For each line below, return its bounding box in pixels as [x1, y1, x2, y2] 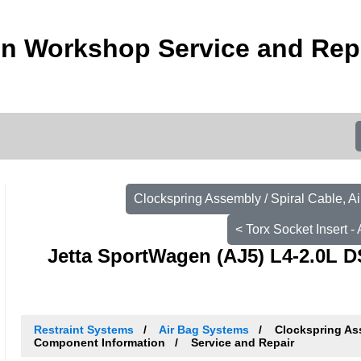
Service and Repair [187, 335, 294, 349]
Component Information [33, 335, 168, 349]
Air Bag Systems [158, 322, 249, 336]
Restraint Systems [33, 322, 134, 336]
